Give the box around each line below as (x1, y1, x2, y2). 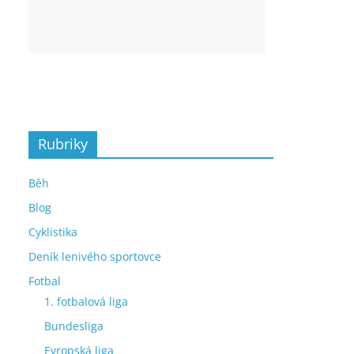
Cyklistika (28, 224, 77, 239)
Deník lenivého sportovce (28, 249, 161, 264)
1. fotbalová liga (44, 294, 128, 309)
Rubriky (38, 134, 88, 153)
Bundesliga (44, 318, 104, 333)
